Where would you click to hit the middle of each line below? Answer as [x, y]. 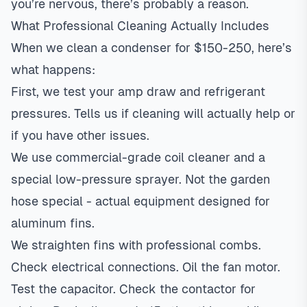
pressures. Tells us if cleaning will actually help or [153, 113]
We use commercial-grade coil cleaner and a [138, 157]
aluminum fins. [53, 223]
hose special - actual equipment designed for [140, 201]
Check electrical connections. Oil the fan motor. [146, 267]
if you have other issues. [80, 135]
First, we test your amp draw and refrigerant [138, 91]
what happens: [53, 70]
